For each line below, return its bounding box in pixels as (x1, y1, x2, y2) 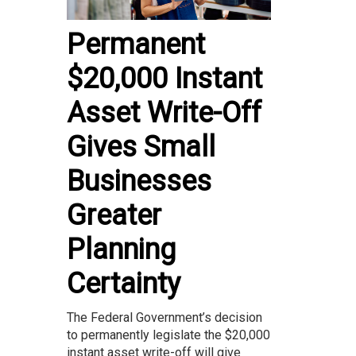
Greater (67, 199, 161, 233)
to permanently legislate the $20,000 (67, 327, 270, 343)
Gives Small (67, 130, 215, 164)
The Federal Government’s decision (67, 310, 262, 326)
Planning (67, 233, 176, 267)
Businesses (67, 164, 211, 199)
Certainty (67, 267, 180, 301)
